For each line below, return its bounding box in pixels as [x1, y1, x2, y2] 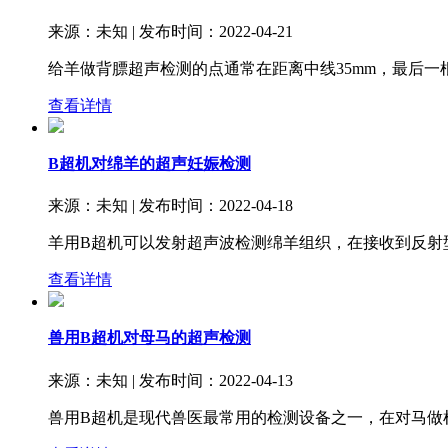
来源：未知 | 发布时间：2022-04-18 [48, 197, 293, 215]
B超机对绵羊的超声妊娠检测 [48, 154, 251, 172]
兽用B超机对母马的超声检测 [48, 329, 251, 347]
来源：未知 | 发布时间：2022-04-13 [48, 371, 293, 389]
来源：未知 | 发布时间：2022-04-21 [48, 22, 293, 40]
